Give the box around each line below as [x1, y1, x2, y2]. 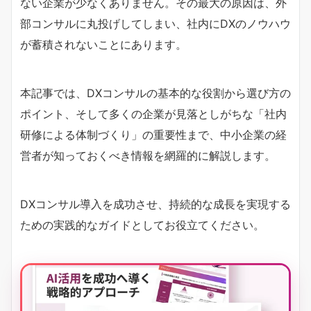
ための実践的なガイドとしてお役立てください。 [20, 217, 264, 232]
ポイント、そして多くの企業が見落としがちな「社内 [20, 106, 287, 121]
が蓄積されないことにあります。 [20, 37, 187, 51]
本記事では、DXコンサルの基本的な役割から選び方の [20, 85, 291, 100]
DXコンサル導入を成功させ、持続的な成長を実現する [20, 196, 291, 211]
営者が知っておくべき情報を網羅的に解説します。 [20, 148, 276, 162]
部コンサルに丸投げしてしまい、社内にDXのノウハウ [20, 16, 291, 31]
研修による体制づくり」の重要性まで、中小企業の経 [20, 127, 287, 142]
